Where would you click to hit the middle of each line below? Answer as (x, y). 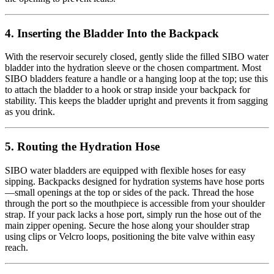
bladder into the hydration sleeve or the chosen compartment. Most (133, 68)
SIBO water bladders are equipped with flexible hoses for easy (125, 170)
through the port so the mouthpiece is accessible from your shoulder (135, 203)
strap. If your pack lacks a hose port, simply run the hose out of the (133, 214)
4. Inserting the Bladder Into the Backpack (112, 33)
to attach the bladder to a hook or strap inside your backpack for (128, 90)
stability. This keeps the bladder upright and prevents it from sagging (136, 101)
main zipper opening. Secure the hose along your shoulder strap (127, 225)
